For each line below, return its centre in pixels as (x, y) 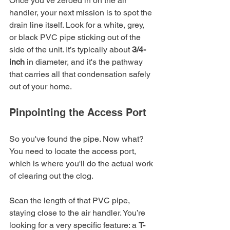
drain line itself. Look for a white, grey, (78, 25)
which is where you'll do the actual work (82, 163)
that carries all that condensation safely (81, 74)
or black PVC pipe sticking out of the (76, 37)
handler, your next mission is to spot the (82, 12)
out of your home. (41, 86)
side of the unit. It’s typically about (71, 49)
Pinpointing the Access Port (78, 112)
